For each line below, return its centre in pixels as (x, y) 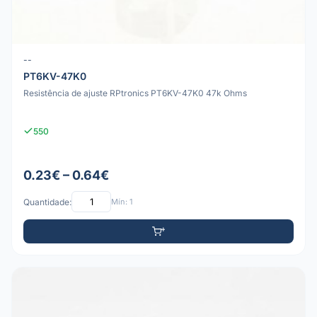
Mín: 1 (122, 201)
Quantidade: (47, 202)
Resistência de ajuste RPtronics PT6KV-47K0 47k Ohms (135, 93)
